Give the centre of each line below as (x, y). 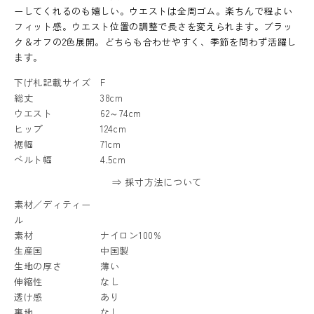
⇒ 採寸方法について (157, 182)
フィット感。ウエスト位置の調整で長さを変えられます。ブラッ (153, 26)
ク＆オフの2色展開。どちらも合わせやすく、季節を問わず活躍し (156, 41)
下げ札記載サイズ (53, 82)
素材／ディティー (53, 204)
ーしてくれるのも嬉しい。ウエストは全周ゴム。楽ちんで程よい (153, 11)
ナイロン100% (131, 235)
